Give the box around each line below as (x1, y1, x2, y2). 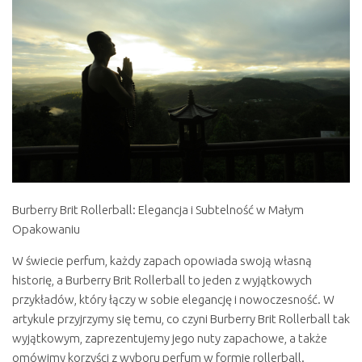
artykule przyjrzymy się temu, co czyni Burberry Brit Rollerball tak (12, 312, 350, 326)
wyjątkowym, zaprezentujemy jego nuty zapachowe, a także (12, 331, 327, 346)
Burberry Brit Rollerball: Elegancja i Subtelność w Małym (12, 203, 304, 217)
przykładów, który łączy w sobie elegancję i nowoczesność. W (12, 293, 335, 307)
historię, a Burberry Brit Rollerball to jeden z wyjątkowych (12, 273, 312, 288)
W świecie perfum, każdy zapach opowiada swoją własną (12, 254, 312, 268)
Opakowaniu (12, 222, 80, 237)
